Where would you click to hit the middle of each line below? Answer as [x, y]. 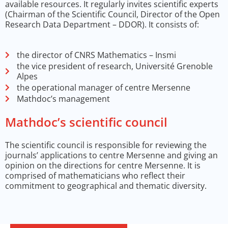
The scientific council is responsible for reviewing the [106, 145]
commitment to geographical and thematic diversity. [106, 186]
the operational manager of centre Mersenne [103, 88]
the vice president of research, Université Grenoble [115, 66]
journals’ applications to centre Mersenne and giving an [111, 155]
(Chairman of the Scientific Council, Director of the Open [112, 15]
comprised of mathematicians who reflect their [95, 176]
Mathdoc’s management [63, 99]
